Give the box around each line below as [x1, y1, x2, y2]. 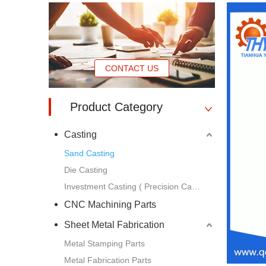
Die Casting [64, 164, 107, 175]
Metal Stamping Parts [64, 238, 145, 248]
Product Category [70, 100, 163, 113]
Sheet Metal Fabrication [64, 219, 164, 230]
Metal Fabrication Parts [64, 255, 151, 265]
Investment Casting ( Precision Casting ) [192, 181, 200, 191]
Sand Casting [64, 148, 115, 158]
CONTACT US [105, 63, 159, 73]
